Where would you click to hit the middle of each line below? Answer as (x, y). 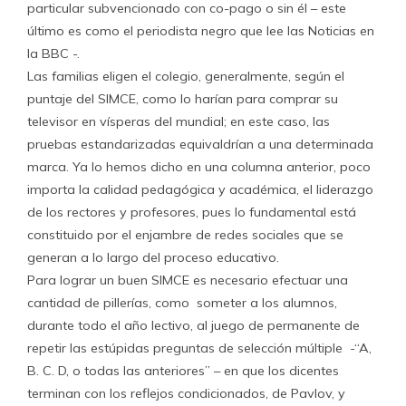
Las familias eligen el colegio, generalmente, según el (186, 76)
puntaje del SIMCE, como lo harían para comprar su (183, 99)
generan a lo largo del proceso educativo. (153, 257)
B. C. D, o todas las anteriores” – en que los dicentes (183, 371)
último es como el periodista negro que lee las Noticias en (201, 31)
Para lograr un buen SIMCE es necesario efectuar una (188, 280)
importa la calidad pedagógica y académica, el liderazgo (200, 189)
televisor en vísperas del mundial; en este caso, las (179, 121)
